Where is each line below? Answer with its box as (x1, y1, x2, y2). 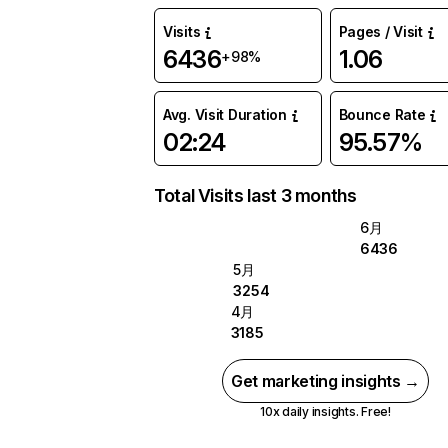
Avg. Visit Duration (163, 106, 287, 123)
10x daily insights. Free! (259, 404, 391, 419)
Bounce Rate (338, 106, 426, 123)
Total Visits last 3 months (154, 185, 357, 206)
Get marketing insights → (230, 371, 421, 391)
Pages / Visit (338, 23, 423, 40)
